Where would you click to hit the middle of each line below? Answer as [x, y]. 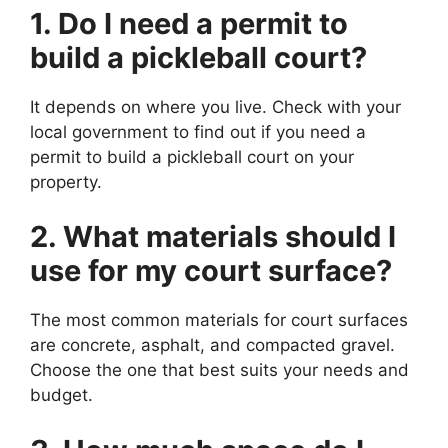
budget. [61, 395]
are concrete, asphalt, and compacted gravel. [212, 345]
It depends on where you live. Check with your [215, 106]
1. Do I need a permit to [189, 23]
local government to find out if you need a [198, 131]
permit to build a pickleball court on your [192, 156]
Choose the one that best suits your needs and [219, 370]
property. [66, 181]
